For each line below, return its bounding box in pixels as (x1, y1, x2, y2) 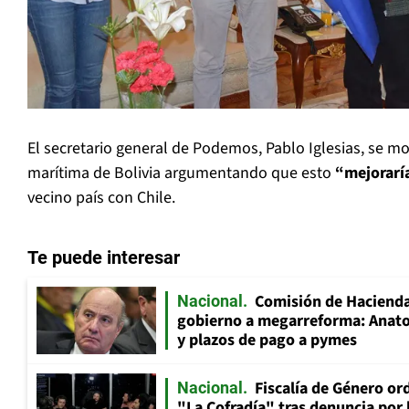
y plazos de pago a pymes (177, 329, 357, 352)
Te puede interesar (27, 246, 180, 269)
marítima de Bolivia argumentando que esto (27, 162, 331, 185)
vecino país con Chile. (27, 186, 175, 210)
